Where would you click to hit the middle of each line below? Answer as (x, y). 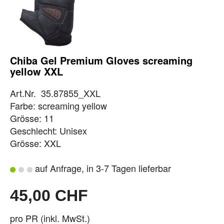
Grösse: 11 (32, 118)
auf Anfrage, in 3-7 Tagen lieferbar (102, 168)
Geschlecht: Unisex (48, 130)
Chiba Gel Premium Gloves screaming (101, 60)
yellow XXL (36, 71)
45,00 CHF (49, 195)
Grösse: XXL (35, 143)
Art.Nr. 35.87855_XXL (55, 93)
